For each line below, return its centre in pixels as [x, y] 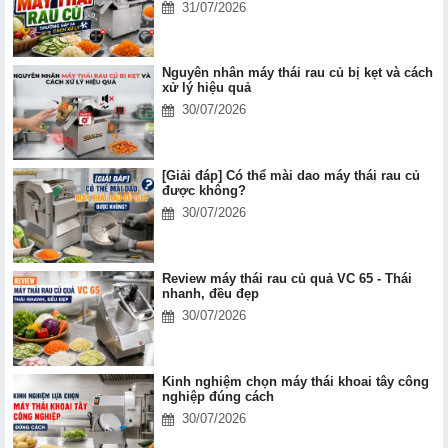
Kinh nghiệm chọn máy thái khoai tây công [295, 382]
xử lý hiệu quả [208, 88]
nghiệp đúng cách [217, 397]
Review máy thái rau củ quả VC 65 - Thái [286, 279]
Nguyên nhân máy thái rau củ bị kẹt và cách [297, 73]
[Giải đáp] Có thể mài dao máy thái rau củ [290, 176]
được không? [203, 191]
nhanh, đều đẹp [210, 294]
